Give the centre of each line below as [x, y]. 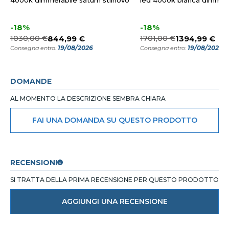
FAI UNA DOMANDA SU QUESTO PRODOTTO [114, 120]
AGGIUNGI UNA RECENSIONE [114, 202]
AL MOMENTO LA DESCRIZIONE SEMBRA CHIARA [88, 99]
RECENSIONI [34, 163]
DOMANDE [31, 82]
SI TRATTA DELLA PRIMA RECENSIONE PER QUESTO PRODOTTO [114, 180]
